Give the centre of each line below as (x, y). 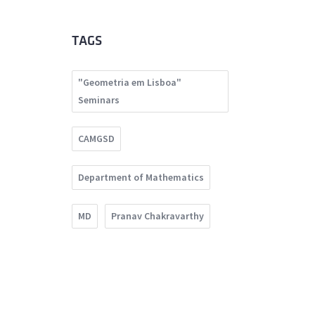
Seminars (99, 100)
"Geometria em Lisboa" (130, 83)
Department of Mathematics (141, 178)
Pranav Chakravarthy (157, 216)
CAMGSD (96, 139)
